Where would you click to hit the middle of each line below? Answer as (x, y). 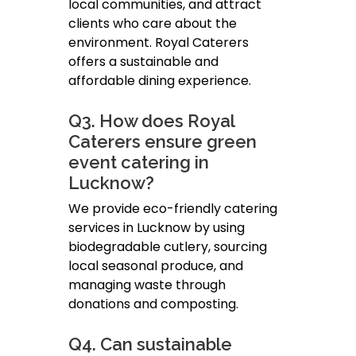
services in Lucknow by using (157, 228)
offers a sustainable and (143, 62)
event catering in (139, 163)
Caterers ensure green (163, 142)
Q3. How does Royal (151, 121)
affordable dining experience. (160, 81)
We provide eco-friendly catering (173, 209)
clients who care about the (153, 24)
